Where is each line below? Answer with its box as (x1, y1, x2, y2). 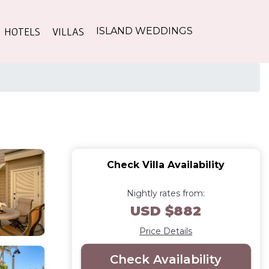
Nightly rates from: (127, 187, 205, 199)
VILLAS (52, 25, 84, 38)
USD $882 (130, 202, 202, 219)
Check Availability (110, 252, 222, 267)
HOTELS (4, 25, 40, 38)
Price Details (139, 225, 193, 237)
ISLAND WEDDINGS (96, 25, 193, 37)
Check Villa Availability (107, 159, 225, 171)
